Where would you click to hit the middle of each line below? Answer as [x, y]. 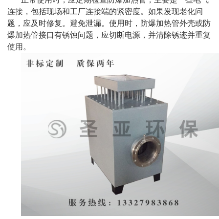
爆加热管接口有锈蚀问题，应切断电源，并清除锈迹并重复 [109, 35]
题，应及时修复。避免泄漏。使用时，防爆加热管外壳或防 [109, 23]
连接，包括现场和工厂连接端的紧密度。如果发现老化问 [105, 11]
